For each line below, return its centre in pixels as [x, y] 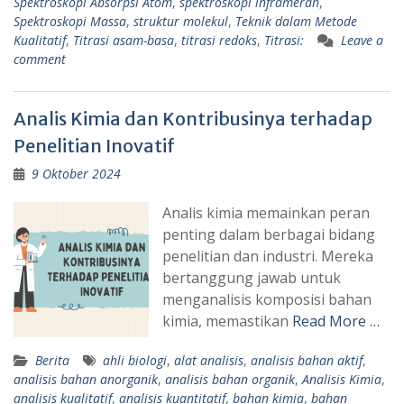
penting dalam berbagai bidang [269, 234]
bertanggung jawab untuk [252, 277]
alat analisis [209, 360]
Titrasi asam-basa [124, 40]
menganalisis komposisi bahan [267, 299]
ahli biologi [135, 360]
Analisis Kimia [342, 379]
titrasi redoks [219, 40]
